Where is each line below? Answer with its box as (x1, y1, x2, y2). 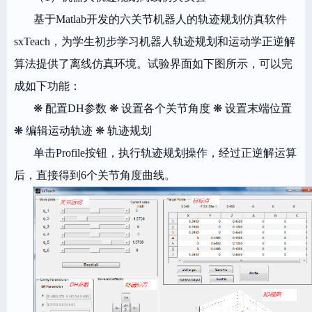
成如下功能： (14, 80, 81, 92)
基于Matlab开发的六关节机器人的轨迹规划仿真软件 (33, 13, 287, 25)
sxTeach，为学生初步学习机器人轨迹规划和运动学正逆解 (14, 36, 295, 47)
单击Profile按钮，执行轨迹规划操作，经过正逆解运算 (33, 147, 297, 159)
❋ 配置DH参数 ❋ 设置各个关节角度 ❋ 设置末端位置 (33, 102, 292, 114)
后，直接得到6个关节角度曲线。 (14, 169, 175, 181)
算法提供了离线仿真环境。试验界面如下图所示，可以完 (14, 58, 292, 70)
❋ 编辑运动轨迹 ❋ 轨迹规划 (14, 125, 152, 136)
